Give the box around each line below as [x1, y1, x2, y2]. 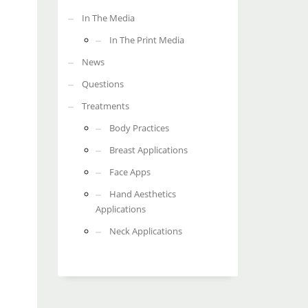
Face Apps [109, 166, 151, 178]
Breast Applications [109, 144, 188, 156]
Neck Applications [109, 225, 182, 237]
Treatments [81, 100, 129, 112]
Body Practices [109, 122, 169, 134]
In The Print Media [109, 34, 184, 46]
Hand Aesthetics [109, 188, 176, 200]
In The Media [81, 12, 135, 24]
